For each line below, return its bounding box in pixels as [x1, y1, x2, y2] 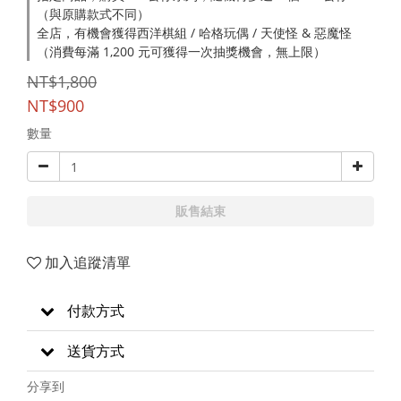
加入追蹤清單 [45, 252, 131, 272]
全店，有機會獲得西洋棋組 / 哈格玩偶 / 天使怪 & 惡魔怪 [37, 24, 352, 41]
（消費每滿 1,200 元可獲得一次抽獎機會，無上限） [37, 43, 326, 60]
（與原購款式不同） [37, 5, 149, 22]
